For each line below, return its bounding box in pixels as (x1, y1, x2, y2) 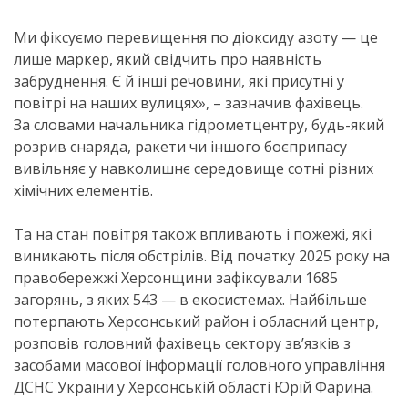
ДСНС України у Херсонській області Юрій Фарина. (14, 377, 373, 397)
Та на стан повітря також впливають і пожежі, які (14, 224, 372, 244)
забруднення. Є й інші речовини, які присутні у (14, 71, 344, 91)
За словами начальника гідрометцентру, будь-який (14, 115, 384, 135)
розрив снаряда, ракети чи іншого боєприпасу (14, 137, 347, 157)
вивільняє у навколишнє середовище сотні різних (14, 158, 373, 178)
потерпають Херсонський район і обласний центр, (14, 311, 379, 331)
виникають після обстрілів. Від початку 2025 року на (14, 246, 390, 266)
